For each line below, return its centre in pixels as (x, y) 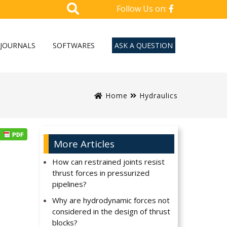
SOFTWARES (74, 45)
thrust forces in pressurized (101, 173)
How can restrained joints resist (109, 162)
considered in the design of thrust (111, 212)
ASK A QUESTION (144, 45)
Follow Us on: (143, 9)
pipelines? (70, 184)
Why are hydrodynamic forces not (111, 200)
